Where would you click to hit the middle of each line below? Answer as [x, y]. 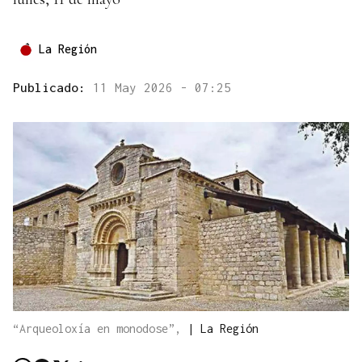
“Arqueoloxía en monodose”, [100, 329]
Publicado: [53, 88]
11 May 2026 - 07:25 [162, 88]
